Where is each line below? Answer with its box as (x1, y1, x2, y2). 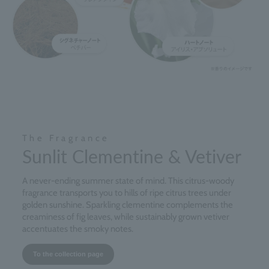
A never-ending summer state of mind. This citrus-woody (22, 175, 234, 187)
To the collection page (33, 250, 103, 258)
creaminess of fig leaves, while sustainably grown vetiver (22, 211, 229, 223)
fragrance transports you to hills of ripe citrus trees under (22, 187, 231, 199)
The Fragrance (22, 133, 110, 144)
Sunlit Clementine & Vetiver (22, 146, 241, 168)
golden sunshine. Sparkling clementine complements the (22, 199, 233, 211)
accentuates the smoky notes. (22, 223, 133, 235)
